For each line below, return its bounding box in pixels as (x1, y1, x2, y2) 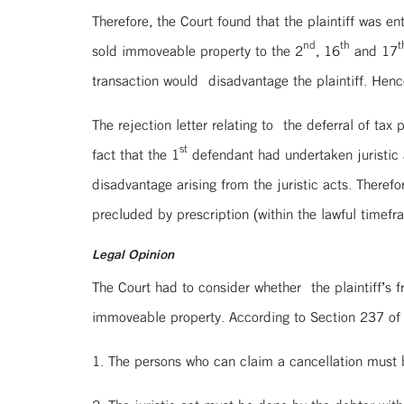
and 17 (350, 38, 398, 63)
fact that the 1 (92, 142, 179, 167)
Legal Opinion (92, 243, 174, 265)
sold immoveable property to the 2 (92, 38, 303, 63)
